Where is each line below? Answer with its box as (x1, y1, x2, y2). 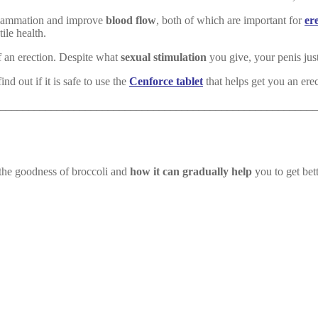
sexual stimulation (121, 51, 207, 64)
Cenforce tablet (129, 75, 203, 88)
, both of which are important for (156, 14, 305, 27)
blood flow (106, 14, 156, 27)
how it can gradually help (130, 165, 252, 177)
